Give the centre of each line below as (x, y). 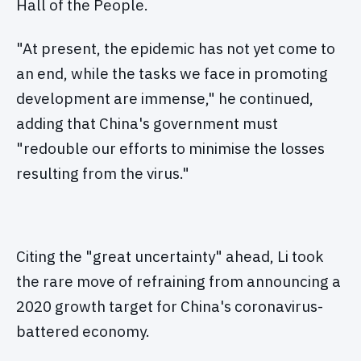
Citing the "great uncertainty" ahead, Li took (170, 256)
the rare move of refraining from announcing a (178, 281)
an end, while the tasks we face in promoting (172, 73)
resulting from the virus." (103, 173)
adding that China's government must (147, 123)
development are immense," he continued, (165, 98)
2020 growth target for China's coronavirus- (170, 306)
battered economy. (83, 331)
